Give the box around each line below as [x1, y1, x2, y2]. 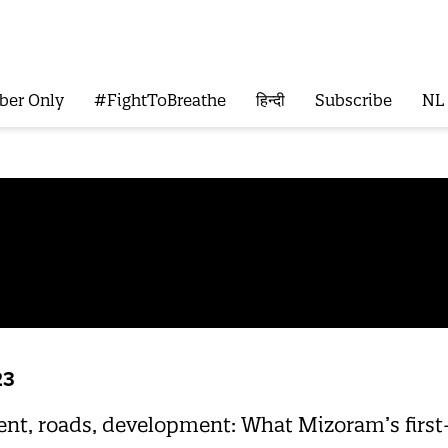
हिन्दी [255, 90, 285, 111]
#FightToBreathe [93, 90, 226, 111]
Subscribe [314, 90, 392, 111]
